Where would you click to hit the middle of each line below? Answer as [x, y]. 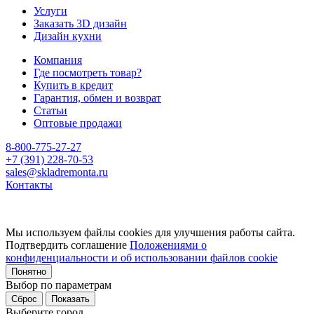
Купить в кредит [73, 86]
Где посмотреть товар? [88, 73]
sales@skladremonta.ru [57, 172]
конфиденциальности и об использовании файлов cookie [142, 258]
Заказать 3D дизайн [80, 24]
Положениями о [168, 245]
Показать [70, 299]
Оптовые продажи [78, 123]
